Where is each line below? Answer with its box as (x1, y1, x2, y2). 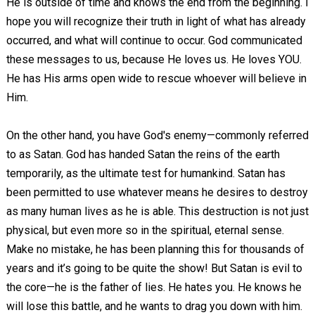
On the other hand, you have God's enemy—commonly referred (6, 129, 309, 142)
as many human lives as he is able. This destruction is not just (6, 205, 309, 218)
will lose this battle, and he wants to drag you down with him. (6, 300, 302, 313)
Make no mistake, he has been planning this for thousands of (6, 243, 304, 256)
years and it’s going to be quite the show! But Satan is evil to (6, 262, 302, 275)
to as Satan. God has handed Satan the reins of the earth (6, 148, 280, 161)
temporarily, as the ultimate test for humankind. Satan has (6, 167, 285, 180)
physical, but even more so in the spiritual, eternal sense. (6, 224, 284, 237)
